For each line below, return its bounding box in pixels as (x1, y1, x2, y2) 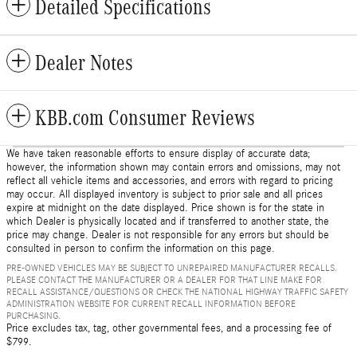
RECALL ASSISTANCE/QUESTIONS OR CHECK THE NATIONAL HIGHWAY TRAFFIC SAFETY (6, 285, 348, 297)
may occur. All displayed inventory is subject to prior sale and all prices (6, 187, 323, 201)
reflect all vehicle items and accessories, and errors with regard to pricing (6, 174, 333, 187)
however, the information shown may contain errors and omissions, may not (6, 160, 340, 174)
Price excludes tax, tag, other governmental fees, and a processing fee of (6, 321, 331, 335)
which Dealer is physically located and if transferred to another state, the (6, 214, 329, 228)
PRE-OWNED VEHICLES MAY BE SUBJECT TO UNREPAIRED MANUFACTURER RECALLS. (6, 261, 337, 273)
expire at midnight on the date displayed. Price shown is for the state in (6, 201, 324, 214)
